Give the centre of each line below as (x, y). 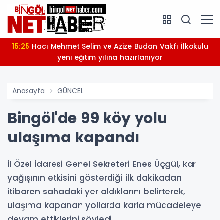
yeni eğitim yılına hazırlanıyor (110, 57)
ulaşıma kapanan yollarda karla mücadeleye (104, 205)
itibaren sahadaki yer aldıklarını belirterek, (96, 192)
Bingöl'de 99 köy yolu (87, 118)
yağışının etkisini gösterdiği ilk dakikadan (95, 178)
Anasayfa (28, 91)
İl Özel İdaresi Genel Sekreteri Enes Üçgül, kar (102, 164)
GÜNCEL (70, 91)
